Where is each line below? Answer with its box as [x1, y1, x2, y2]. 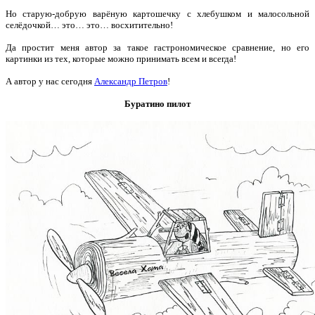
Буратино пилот [124, 98, 191, 110]
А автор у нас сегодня [6, 76, 94, 87]
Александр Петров [94, 76, 167, 87]
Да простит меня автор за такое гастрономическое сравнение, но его [6, 42, 309, 53]
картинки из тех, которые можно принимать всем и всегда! [6, 53, 236, 65]
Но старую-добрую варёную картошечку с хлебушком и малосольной [6, 8, 309, 20]
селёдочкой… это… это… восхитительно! [6, 20, 173, 31]
